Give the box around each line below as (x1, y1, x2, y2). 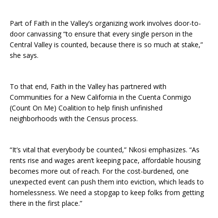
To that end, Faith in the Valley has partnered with (10, 82, 166, 91)
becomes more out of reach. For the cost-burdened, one (10, 166, 189, 176)
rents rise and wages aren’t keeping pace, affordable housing (10, 156, 200, 165)
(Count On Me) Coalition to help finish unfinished (10, 103, 163, 113)
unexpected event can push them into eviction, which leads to (10, 177, 204, 187)
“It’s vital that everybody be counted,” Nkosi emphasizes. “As (10, 145, 200, 155)
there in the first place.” (10, 199, 82, 208)
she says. (10, 51, 38, 60)
